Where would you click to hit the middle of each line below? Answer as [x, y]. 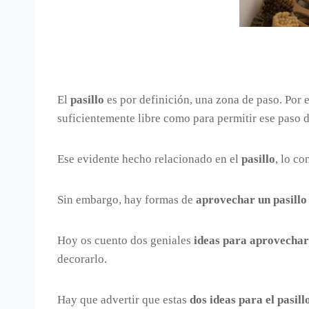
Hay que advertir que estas [123, 299]
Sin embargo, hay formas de [127, 199]
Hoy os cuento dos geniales [124, 240]
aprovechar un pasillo [251, 199]
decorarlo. [82, 259]
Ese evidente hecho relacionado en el [149, 159]
